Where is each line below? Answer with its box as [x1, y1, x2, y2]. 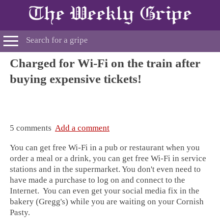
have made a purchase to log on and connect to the [10, 175, 185, 185]
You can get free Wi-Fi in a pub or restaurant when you [10, 142, 200, 152]
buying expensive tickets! [10, 72, 141, 85]
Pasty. [10, 207, 30, 217]
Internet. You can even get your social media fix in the [10, 186, 199, 195]
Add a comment [55, 123, 110, 133]
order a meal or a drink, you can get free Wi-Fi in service [10, 153, 206, 163]
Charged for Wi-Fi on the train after [10, 56, 200, 70]
